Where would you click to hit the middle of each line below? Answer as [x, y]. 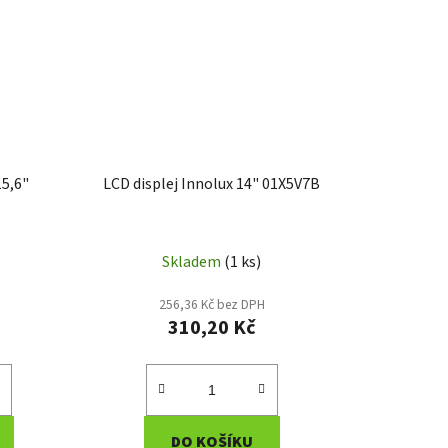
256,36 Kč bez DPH [211, 304]
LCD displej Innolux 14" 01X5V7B [212, 183]
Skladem [193, 261]
